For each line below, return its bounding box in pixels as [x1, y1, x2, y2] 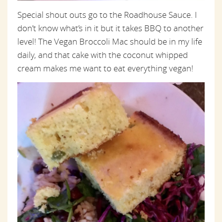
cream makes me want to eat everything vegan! [17, 62, 193, 74]
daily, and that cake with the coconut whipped [17, 49, 188, 61]
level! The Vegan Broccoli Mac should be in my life [17, 36, 202, 48]
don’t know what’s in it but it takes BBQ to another [17, 22, 204, 34]
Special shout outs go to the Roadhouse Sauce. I [17, 9, 197, 21]
